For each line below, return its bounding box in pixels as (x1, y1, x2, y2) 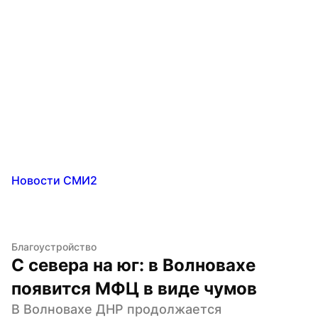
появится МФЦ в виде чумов (11, 278, 257, 299)
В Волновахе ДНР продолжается (11, 301, 221, 317)
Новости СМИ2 (11, 172, 97, 187)
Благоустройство (11, 240, 97, 253)
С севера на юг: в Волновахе (11, 254, 256, 275)
